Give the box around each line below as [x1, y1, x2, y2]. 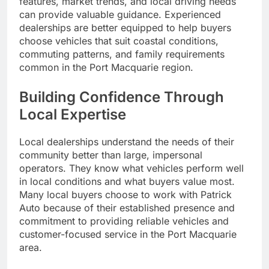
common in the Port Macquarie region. [19, 61, 193, 74]
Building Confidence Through [19, 88, 224, 106]
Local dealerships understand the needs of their [19, 136, 234, 148]
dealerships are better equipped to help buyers [19, 22, 231, 34]
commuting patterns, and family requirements [19, 48, 225, 61]
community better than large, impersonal [19, 149, 202, 162]
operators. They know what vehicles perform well [19, 162, 244, 175]
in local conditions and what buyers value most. [19, 175, 235, 188]
